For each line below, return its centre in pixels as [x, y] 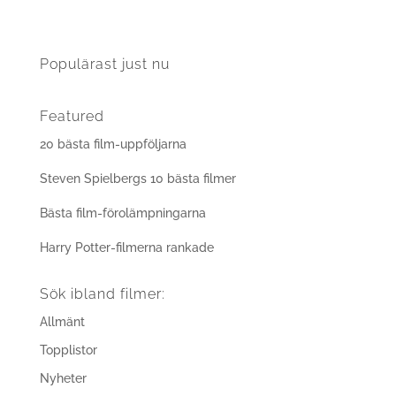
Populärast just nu [104, 64]
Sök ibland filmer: [102, 293]
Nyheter [63, 378]
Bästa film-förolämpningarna [122, 213]
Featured [72, 116]
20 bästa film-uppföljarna [113, 144]
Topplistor [68, 350]
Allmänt [62, 321]
